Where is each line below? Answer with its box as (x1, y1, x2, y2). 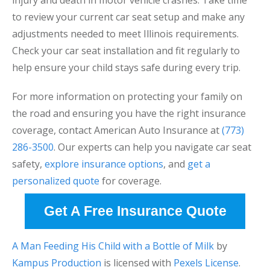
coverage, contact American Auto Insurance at (12, 124, 222, 137)
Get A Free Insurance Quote (43, 204, 227, 219)
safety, (12, 157, 45, 171)
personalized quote (12, 174, 99, 187)
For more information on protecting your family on (12, 90, 242, 103)
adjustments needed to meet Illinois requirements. (12, 27, 239, 40)
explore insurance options (45, 157, 163, 171)
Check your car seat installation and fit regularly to (12, 44, 240, 57)
